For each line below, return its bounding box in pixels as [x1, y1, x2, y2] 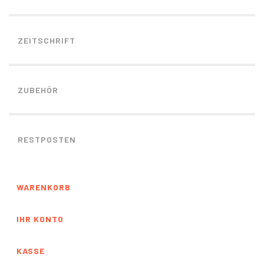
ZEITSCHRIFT [18, 35, 75, 45]
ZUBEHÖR [18, 85, 58, 95]
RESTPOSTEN [18, 134, 76, 144]
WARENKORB [16, 182, 71, 192]
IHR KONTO [16, 214, 64, 224]
